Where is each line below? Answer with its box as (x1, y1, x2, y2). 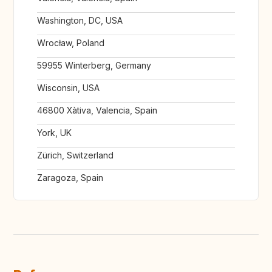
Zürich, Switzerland (37, 150, 114, 161)
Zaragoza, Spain (37, 172, 103, 183)
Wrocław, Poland (37, 38, 104, 49)
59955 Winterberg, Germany (37, 60, 151, 71)
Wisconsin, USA (37, 83, 100, 93)
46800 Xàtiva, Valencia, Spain (37, 105, 157, 116)
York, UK (37, 127, 72, 138)
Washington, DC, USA (37, 15, 123, 26)
